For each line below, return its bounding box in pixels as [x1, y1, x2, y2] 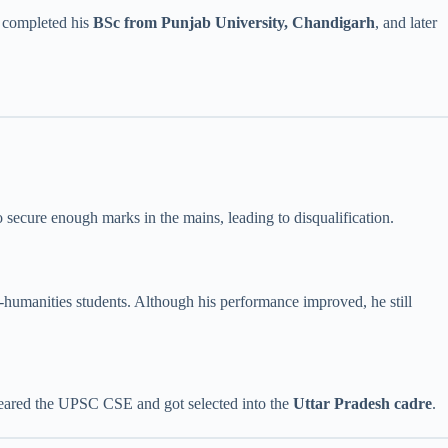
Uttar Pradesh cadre [293, 394, 432, 412]
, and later [375, 13, 437, 31]
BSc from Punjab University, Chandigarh [93, 13, 375, 31]
